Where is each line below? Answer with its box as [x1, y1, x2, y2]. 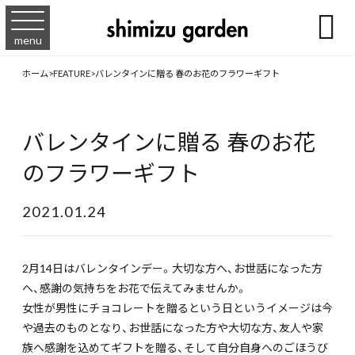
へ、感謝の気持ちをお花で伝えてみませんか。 [22, 280, 247, 296]
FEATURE [53, 66, 90, 80]
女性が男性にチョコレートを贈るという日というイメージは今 [22, 300, 333, 316]
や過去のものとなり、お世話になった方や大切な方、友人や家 [22, 319, 323, 336]
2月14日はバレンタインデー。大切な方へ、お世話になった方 [22, 260, 323, 277]
